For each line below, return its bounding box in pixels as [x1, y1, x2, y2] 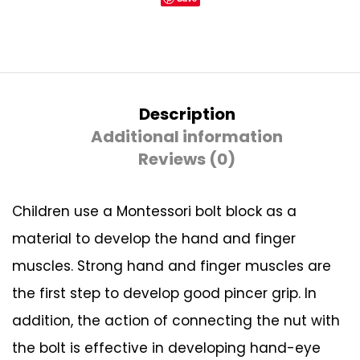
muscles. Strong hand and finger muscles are [12, 256, 331, 276]
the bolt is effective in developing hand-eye [12, 337, 321, 358]
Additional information [91, 125, 283, 148]
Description [138, 102, 235, 125]
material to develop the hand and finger [12, 228, 296, 248]
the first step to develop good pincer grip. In [12, 283, 317, 303]
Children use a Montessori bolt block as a [12, 201, 297, 221]
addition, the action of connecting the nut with [12, 310, 340, 330]
